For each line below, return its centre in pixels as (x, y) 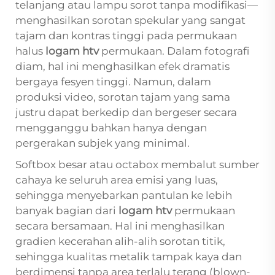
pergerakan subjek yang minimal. (103, 143)
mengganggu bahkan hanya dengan (111, 128)
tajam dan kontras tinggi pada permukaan (126, 36)
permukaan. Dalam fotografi (175, 51)
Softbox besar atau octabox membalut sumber (137, 165)
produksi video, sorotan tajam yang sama (123, 97)
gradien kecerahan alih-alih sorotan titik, (120, 242)
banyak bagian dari (67, 211)
